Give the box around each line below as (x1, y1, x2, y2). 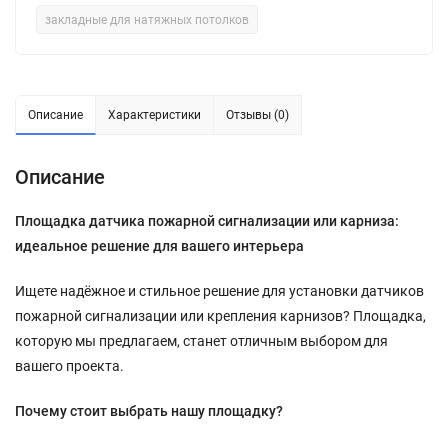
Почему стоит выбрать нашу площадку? (15, 403, 283, 419)
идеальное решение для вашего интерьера (15, 238, 304, 254)
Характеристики (108, 108, 201, 122)
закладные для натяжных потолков (45, 13, 249, 27)
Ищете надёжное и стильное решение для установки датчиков (15, 283, 424, 299)
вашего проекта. (15, 358, 124, 374)
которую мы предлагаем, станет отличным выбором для (15, 333, 388, 349)
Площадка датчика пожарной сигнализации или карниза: (15, 213, 399, 229)
